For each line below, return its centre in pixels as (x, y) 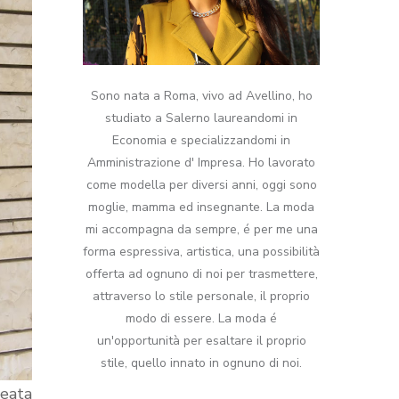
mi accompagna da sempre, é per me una (201, 230)
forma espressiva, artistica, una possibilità (201, 252)
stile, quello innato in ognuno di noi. (201, 363)
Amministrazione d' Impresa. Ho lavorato (201, 163)
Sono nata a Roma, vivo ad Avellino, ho (201, 96)
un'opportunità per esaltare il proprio (201, 341)
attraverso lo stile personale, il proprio (201, 297)
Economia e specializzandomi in (201, 141)
